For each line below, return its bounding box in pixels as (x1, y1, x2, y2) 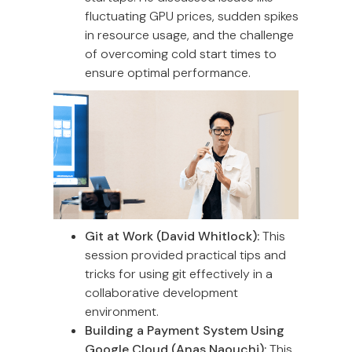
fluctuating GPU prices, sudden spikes (85, 7, 299, 24)
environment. (85, 302, 159, 320)
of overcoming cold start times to (85, 45, 277, 62)
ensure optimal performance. (85, 64, 251, 81)
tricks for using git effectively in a (85, 265, 273, 282)
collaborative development (85, 284, 238, 301)
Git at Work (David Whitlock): (85, 227, 259, 244)
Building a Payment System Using (85, 321, 284, 339)
